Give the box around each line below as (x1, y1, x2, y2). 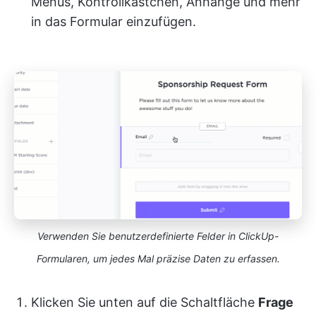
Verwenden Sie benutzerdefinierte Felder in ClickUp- (37, 229, 279, 242)
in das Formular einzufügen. (31, 13, 196, 29)
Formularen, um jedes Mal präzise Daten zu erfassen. (36, 252, 280, 265)
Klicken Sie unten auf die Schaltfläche (31, 294, 258, 310)
